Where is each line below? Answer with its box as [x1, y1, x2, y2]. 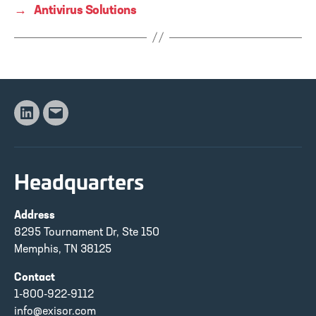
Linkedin [25, 114, 67, 126]
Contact [14, 272, 55, 284]
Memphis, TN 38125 [14, 243, 111, 255]
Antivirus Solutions [33, 4, 137, 18]
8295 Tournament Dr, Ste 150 [14, 226, 159, 238]
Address [14, 209, 55, 221]
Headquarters [14, 165, 144, 196]
